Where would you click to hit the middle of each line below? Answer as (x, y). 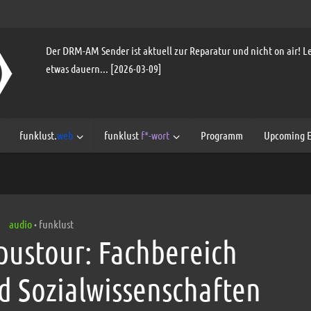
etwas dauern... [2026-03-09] (104, 68)
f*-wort (155, 135)
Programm (222, 135)
